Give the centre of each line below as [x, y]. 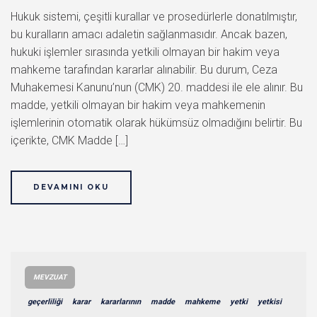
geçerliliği [45, 301]
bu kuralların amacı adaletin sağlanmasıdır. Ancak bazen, [149, 34]
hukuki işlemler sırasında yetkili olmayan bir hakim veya [145, 52]
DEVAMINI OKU [71, 187]
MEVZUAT [50, 277]
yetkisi [270, 301]
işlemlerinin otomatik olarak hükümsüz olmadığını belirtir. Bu [156, 122]
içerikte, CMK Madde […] [69, 140]
